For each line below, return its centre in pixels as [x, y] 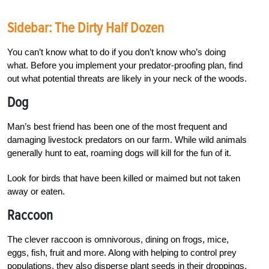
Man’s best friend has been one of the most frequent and [117, 126]
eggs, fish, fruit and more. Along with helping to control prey [122, 252]
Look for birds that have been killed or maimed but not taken [124, 178]
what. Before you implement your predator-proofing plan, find [125, 65]
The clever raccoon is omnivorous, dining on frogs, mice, [118, 239]
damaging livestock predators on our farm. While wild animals [127, 139]
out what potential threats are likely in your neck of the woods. [127, 78]
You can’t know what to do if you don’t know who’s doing [116, 52]
